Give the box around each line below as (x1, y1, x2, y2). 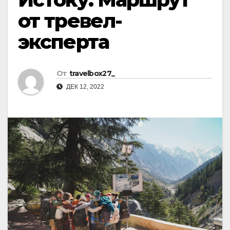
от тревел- (18, 9, 122, 33)
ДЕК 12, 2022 (65, 83, 104, 91)
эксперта (18, 30, 109, 54)
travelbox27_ (69, 69, 115, 79)
